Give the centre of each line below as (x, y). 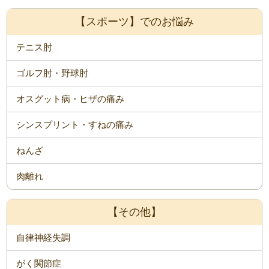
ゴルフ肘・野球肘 (53, 73)
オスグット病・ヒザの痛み (71, 99)
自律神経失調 (44, 238)
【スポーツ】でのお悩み (134, 22)
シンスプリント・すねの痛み (75, 125)
